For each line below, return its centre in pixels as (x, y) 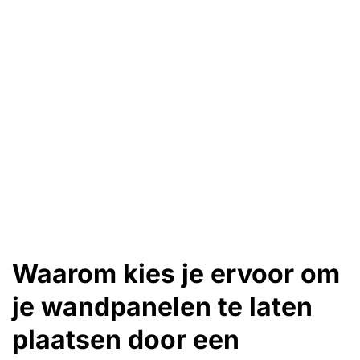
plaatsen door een (126, 340)
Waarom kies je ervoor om (176, 274)
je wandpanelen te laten (162, 307)
